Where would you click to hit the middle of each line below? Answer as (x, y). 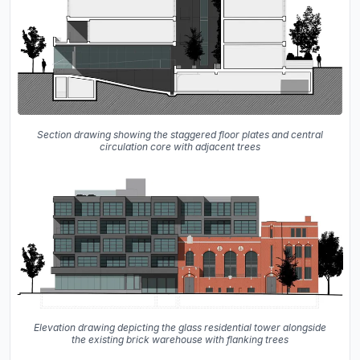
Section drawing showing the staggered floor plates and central (180, 134)
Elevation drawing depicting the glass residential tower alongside (180, 327)
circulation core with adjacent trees (180, 146)
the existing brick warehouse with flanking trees (180, 339)
